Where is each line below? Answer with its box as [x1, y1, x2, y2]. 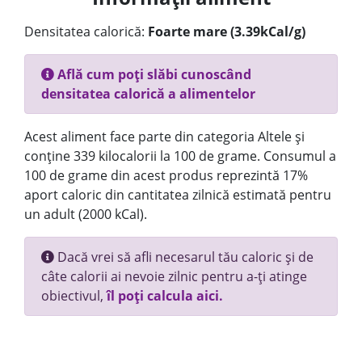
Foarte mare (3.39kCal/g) [148, 23, 305, 40]
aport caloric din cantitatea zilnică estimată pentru [24, 186, 331, 204]
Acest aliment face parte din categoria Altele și [24, 128, 305, 145]
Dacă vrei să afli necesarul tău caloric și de [54, 248, 314, 266]
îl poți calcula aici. [107, 287, 223, 305]
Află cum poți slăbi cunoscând [54, 65, 251, 83]
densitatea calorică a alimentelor [41, 85, 255, 103]
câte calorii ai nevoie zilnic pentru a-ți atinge [41, 267, 307, 285]
